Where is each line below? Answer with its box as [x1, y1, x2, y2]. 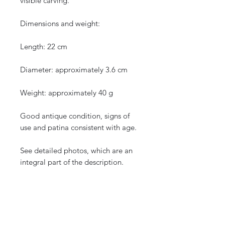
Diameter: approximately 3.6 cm [20, 65, 128, 75]
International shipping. [20, 203, 95, 213]
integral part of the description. [20, 157, 124, 167]
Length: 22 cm [20, 42, 67, 52]
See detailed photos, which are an [20, 146, 133, 156]
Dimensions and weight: [20, 19, 100, 29]
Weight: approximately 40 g [20, 88, 113, 98]
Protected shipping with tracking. [20, 180, 130, 190]
